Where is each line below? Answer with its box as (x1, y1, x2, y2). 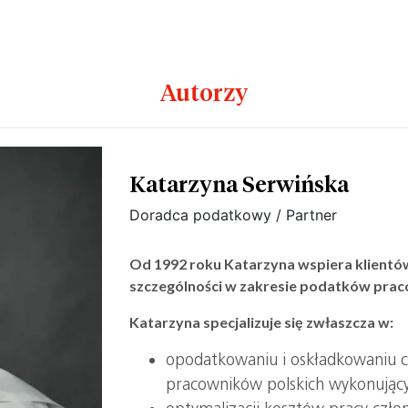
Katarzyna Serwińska (129, 169, 350, 198)
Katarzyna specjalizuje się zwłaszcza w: (129, 313, 394, 331)
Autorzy (160, 77, 248, 107)
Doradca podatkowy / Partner (129, 206, 338, 224)
